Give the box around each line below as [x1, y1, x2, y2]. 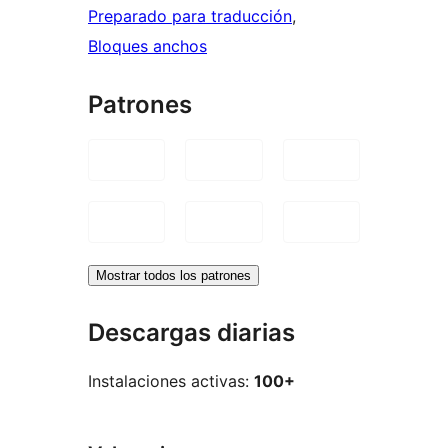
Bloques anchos [88, 35, 207, 56]
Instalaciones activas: [88, 371, 254, 392]
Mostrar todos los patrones [96, 267, 251, 283]
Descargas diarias [88, 317, 295, 347]
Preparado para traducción [88, 5, 292, 26]
